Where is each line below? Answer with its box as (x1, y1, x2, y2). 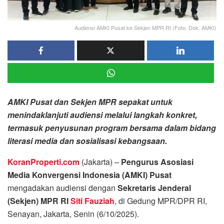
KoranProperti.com (7, 155, 79, 167)
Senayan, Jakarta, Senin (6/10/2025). (7, 207, 139, 219)
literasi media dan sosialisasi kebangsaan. (7, 134, 167, 146)
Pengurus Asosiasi (121, 155, 193, 167)
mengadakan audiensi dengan (7, 181, 115, 193)
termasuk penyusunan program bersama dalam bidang (7, 121, 216, 133)
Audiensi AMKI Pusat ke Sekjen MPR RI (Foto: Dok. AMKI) (74, 23, 216, 31)
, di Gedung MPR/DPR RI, (114, 194, 207, 206)
